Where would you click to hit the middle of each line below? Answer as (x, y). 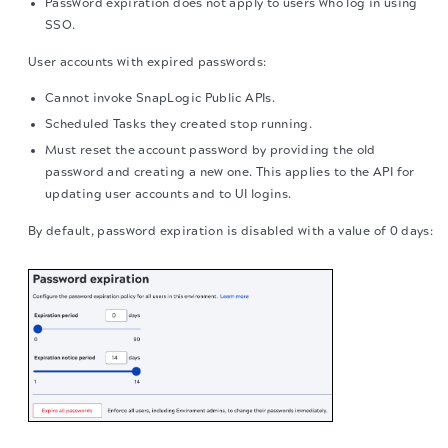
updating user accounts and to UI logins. (168, 194)
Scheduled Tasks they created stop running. (179, 124)
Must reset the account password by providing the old (210, 150)
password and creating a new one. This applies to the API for (230, 172)
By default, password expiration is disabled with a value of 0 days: (231, 231)
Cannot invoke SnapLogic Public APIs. (160, 98)
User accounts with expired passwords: (147, 62)
